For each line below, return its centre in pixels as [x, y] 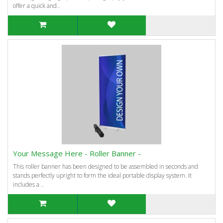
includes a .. [28, 184]
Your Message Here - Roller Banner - [77, 153]
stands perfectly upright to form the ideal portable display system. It [102, 175]
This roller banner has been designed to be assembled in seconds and [106, 167]
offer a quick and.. [36, 6]
